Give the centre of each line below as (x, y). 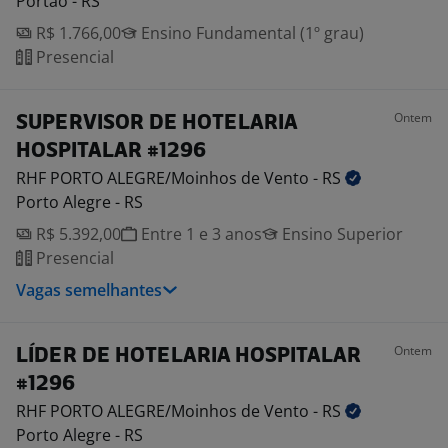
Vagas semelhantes (89, 290)
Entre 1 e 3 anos (199, 234)
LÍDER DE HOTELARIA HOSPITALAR (188, 356)
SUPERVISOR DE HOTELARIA (156, 123)
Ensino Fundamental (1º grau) (250, 33)
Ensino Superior (340, 234)
